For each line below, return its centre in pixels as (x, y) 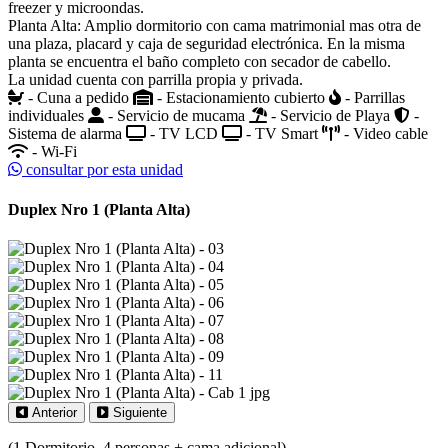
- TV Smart (282, 134)
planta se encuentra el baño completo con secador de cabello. (199, 62)
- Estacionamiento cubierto (241, 98)
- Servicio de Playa (330, 116)
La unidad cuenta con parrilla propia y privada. (155, 80)
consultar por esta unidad (102, 170)
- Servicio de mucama (176, 116)
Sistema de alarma (67, 134)
